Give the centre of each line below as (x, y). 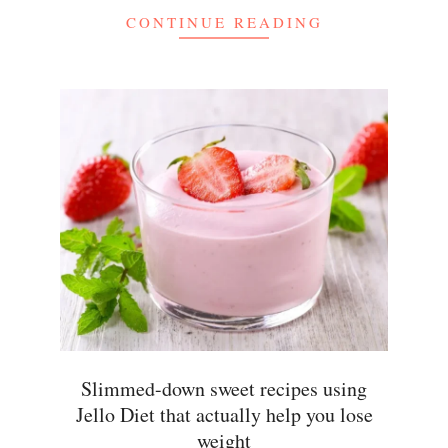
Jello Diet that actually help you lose (224, 414)
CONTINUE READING (224, 22)
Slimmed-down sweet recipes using (224, 388)
